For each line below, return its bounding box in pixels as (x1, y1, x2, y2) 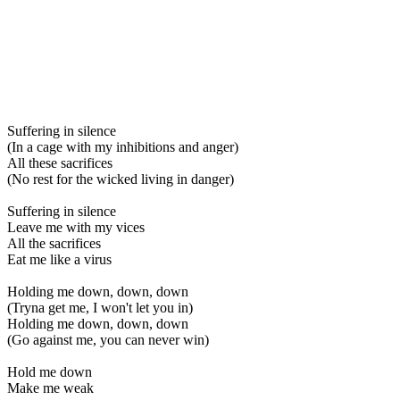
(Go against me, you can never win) (7, 331, 209, 347)
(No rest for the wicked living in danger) (7, 171, 234, 187)
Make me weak (7, 379, 94, 396)
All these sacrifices (7, 154, 112, 171)
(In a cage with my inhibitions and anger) (7, 138, 238, 154)
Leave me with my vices (7, 219, 145, 235)
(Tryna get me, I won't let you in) (7, 299, 193, 315)
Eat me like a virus (7, 251, 112, 267)
